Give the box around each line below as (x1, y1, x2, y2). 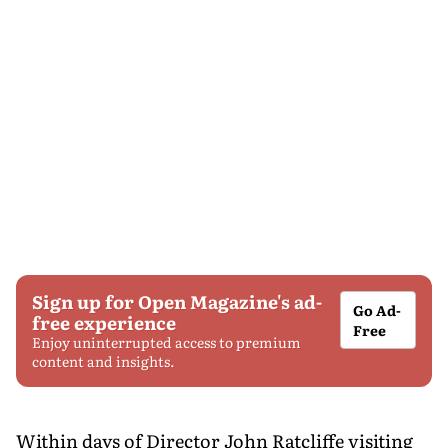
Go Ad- (353, 299, 402, 320)
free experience (32, 308, 176, 336)
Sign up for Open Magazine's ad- (32, 287, 322, 315)
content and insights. (32, 350, 175, 371)
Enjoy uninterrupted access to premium (32, 331, 301, 352)
